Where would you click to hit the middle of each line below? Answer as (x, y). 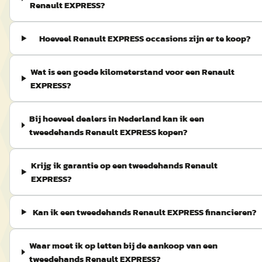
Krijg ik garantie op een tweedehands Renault (124, 165)
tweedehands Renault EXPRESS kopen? (108, 132)
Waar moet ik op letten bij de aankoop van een (124, 245)
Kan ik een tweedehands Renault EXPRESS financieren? (145, 212)
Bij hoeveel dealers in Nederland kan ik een (116, 118)
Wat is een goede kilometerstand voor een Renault (133, 72)
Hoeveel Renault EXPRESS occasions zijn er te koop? (145, 38)
